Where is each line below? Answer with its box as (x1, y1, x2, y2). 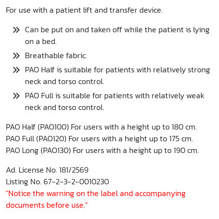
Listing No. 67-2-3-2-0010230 (6, 175, 109, 188)
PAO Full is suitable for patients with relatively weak (24, 89, 204, 102)
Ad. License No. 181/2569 (6, 164, 88, 176)
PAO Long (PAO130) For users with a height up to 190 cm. (6, 144, 199, 156)
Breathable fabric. (24, 49, 87, 62)
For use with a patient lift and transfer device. (6, 4, 163, 16)
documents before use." (6, 199, 88, 211)
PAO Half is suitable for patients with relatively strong (24, 64, 210, 76)
